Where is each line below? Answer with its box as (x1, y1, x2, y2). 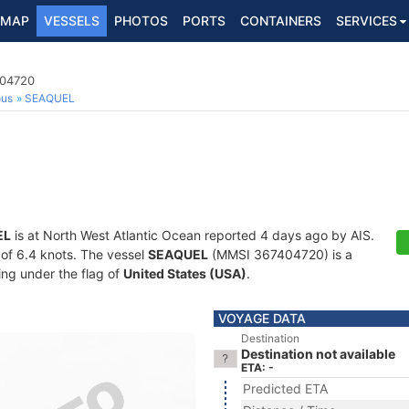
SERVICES (336, 13, 397, 28)
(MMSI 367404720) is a (208, 246, 352, 262)
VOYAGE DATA (218, 310, 306, 326)
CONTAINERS (240, 13, 321, 28)
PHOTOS (114, 13, 168, 28)
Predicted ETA (243, 381, 328, 396)
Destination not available (241, 346, 395, 362)
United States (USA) (123, 266, 246, 281)
